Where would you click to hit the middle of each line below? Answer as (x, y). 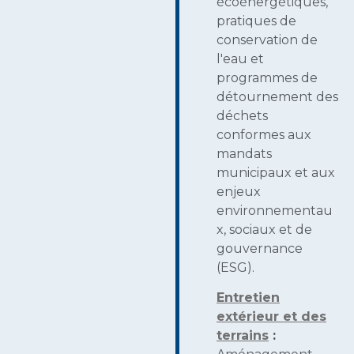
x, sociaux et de (264, 230)
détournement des (277, 97)
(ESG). (235, 268)
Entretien (248, 298)
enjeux (239, 192)
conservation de (267, 40)
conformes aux (264, 135)
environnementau (275, 211)
